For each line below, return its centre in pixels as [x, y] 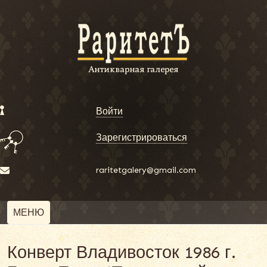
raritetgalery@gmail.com [146, 170]
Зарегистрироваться [142, 137]
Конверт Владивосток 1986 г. [122, 252]
